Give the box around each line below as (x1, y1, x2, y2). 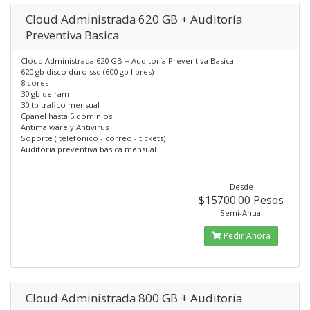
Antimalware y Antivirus (21, 122, 109, 132)
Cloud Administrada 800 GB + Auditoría (26, 290, 242, 306)
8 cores (21, 77, 48, 88)
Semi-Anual (219, 208, 263, 218)
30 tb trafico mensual (21, 100, 100, 110)
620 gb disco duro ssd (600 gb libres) (21, 66, 154, 77)
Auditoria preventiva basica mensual (21, 144, 156, 154)
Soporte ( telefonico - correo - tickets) (21, 133, 165, 143)
